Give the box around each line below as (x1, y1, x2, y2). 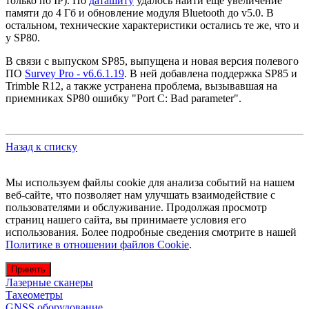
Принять (11, 263, 46, 275)
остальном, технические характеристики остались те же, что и (6, 19, 299, 31)
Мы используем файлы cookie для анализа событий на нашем (6, 176, 295, 188)
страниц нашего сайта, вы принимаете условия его (6, 213, 246, 226)
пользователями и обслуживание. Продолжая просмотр (6, 201, 267, 213)
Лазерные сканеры (6, 276, 93, 288)
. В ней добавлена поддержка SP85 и (124, 67, 297, 79)
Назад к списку (6, 140, 77, 152)
